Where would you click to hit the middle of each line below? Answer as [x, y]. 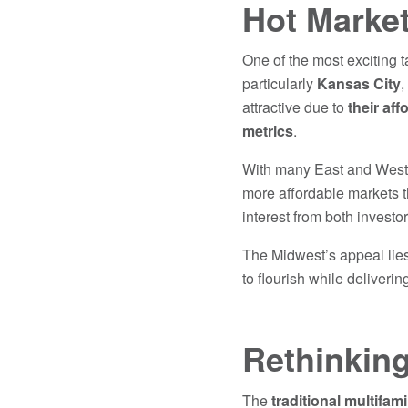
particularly [279, 84]
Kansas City [358, 84]
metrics [267, 131]
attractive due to [295, 107]
